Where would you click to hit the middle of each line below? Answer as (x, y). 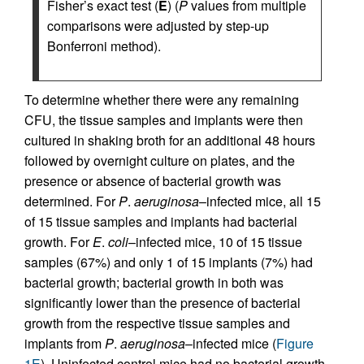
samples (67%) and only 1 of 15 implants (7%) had (169, 262)
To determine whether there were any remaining (162, 100)
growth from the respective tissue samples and (157, 323)
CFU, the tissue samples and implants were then (164, 120)
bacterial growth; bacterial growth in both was (154, 282)
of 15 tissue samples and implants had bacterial (161, 221)
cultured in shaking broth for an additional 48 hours (170, 140)
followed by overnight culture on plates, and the (160, 160)
